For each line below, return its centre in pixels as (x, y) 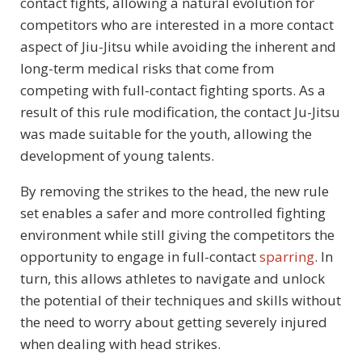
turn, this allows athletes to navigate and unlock (173, 279)
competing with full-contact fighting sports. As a (173, 90)
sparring (287, 257)
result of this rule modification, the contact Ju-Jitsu (180, 112)
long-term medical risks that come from (147, 69)
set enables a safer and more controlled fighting (173, 213)
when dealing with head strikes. (120, 344)
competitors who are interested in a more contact (177, 25)
